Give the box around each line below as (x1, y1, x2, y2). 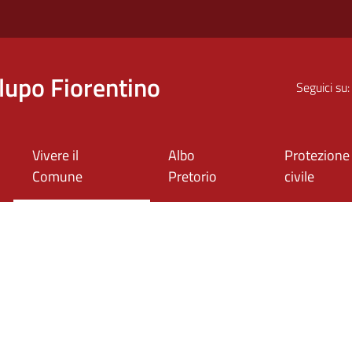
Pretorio (168, 166, 218, 188)
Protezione (284, 145, 350, 167)
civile (284, 166, 315, 188)
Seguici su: (295, 77, 350, 97)
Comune (31, 166, 82, 188)
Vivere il (31, 145, 79, 167)
